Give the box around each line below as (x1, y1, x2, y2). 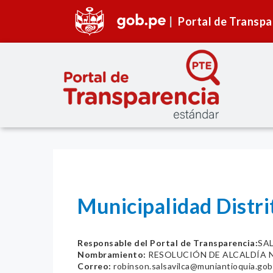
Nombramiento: (77, 249, 146, 260)
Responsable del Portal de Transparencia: (77, 238, 258, 249)
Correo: (77, 261, 112, 272)
